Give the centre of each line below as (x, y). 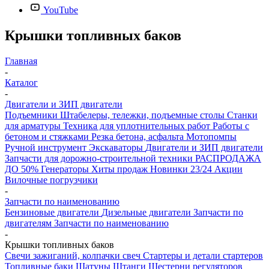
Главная (21, 61)
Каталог (21, 82)
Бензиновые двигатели (53, 212)
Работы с (231, 125)
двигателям (29, 223)
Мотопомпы (211, 136)
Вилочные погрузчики (51, 180)
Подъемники (32, 115)
